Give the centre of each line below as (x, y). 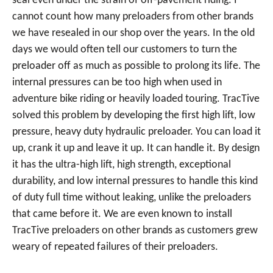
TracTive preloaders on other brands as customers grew (135, 231)
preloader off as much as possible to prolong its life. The (136, 66)
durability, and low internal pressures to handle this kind (135, 181)
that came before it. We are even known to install (122, 214)
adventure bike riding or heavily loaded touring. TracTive (136, 99)
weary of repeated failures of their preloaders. (115, 247)
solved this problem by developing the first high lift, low (134, 115)
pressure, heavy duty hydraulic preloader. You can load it (136, 132)
